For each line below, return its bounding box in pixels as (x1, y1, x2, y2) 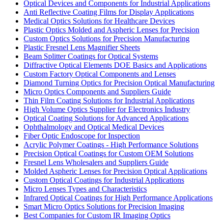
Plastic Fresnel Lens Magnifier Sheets (24, 43, 140, 52)
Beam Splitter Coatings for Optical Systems (24, 52, 158, 60)
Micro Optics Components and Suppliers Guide (24, 87, 171, 96)
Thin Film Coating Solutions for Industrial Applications (24, 96, 194, 105)
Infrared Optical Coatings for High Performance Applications (24, 193, 213, 202)
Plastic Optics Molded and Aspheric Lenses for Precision (24, 25, 199, 34)
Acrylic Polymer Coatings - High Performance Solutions (24, 140, 198, 149)
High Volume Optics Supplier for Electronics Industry (24, 105, 190, 113)
